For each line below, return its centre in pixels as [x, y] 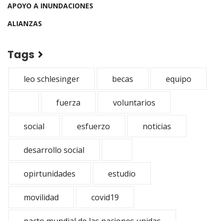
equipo [179, 79]
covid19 [105, 197]
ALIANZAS [25, 23]
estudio [122, 174]
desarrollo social [54, 150]
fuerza [68, 103]
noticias [157, 126]
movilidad [41, 197]
